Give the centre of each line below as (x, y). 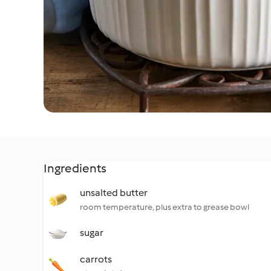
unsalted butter (114, 193)
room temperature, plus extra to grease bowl (165, 207)
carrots (96, 259)
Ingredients (75, 168)
